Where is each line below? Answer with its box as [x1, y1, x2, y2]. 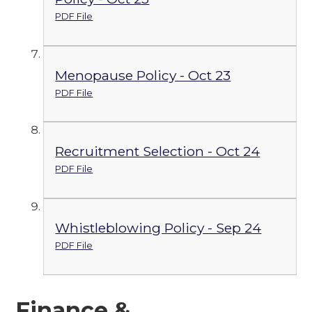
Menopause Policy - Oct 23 [55, 66, 231, 84]
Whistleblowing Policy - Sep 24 [55, 219, 262, 236]
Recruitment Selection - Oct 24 [55, 143, 260, 160]
